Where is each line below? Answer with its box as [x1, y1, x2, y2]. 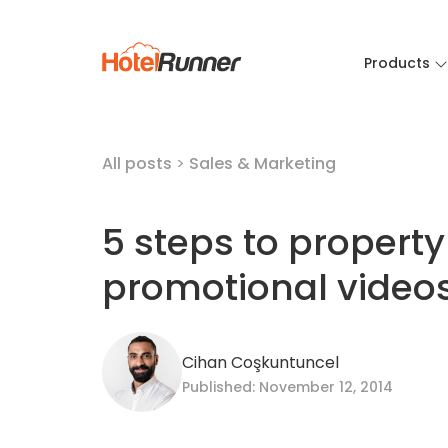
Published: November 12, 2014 [182, 377, 393, 397]
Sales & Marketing [189, 152, 336, 175]
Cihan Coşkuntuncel [182, 351, 339, 374]
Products [363, 53, 430, 73]
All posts [102, 152, 176, 175]
